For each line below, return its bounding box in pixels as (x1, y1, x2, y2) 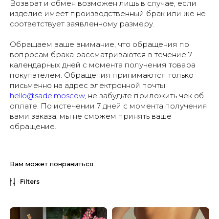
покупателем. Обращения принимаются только (10, 70, 194, 80)
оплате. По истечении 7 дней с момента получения (10, 101, 207, 111)
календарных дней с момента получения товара (10, 60, 196, 70)
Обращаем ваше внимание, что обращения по (10, 40, 189, 49)
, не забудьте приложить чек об (85, 91, 204, 101)
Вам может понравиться (10, 160, 93, 168)
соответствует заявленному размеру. (10, 19, 154, 29)
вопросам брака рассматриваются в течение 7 (10, 50, 192, 60)
